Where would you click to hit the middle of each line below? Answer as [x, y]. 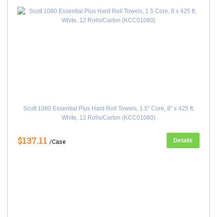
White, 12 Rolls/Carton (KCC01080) [108, 118]
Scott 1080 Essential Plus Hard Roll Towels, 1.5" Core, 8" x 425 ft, [108, 108]
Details [183, 140]
